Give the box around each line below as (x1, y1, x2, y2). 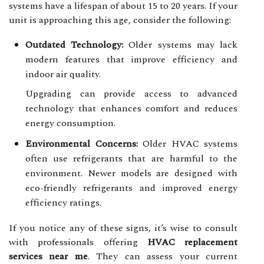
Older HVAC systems (137, 136, 237, 151)
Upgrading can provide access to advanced (25, 86, 237, 101)
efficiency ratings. (25, 195, 101, 210)
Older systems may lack (123, 37, 238, 52)
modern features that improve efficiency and (25, 52, 237, 67)
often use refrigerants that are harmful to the (25, 151, 237, 166)
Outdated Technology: (25, 37, 124, 52)
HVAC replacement (147, 235, 237, 249)
